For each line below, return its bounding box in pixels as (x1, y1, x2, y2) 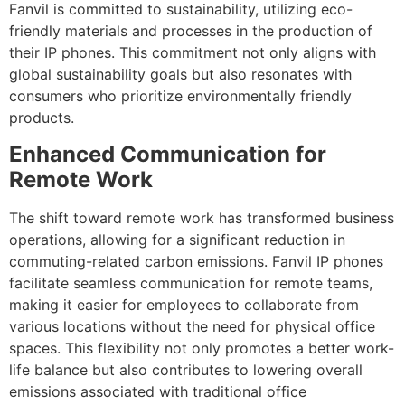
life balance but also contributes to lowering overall (9, 360, 363, 379)
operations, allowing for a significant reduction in (9, 230, 345, 249)
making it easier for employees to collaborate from (9, 295, 359, 314)
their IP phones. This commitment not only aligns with (9, 43, 376, 62)
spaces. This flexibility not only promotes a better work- (9, 338, 394, 357)
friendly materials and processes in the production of (9, 22, 372, 41)
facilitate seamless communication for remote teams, (9, 273, 372, 292)
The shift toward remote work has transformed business (9, 208, 394, 227)
